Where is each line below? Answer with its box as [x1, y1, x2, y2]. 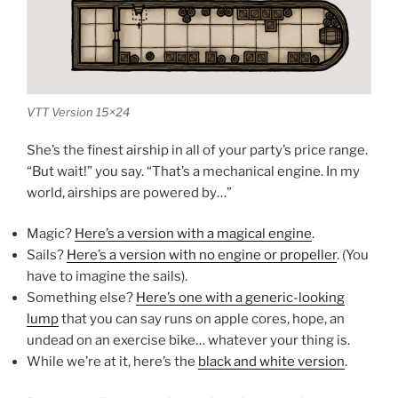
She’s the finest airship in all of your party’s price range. [27, 141, 368, 158]
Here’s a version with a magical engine [75, 226, 312, 243]
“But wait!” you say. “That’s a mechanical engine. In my [27, 163, 360, 179]
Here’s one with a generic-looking [136, 290, 345, 306]
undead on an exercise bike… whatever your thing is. [27, 332, 350, 349]
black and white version [198, 354, 345, 370]
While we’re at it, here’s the [27, 354, 198, 370]
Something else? [27, 290, 136, 306]
